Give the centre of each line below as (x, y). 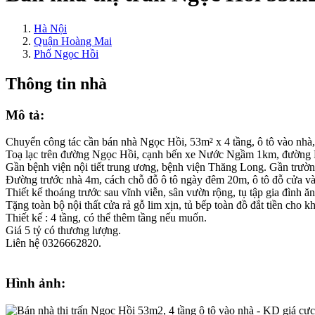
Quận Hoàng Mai (73, 41)
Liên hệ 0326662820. (53, 243)
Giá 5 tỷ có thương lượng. (63, 231)
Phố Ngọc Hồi (66, 53)
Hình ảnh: (36, 283)
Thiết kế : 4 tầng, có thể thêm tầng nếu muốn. (106, 218)
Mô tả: (25, 115)
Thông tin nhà (56, 83)
